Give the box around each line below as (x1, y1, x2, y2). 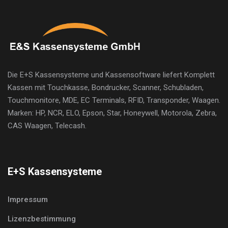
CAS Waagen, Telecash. (8, 121, 87, 130)
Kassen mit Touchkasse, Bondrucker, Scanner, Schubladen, (8, 82, 204, 92)
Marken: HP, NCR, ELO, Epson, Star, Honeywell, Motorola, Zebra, (8, 108, 217, 118)
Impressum (8, 194, 48, 204)
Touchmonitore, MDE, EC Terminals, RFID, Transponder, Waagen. (8, 95, 220, 105)
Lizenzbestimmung (8, 214, 76, 223)
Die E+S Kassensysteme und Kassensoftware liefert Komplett (8, 70, 215, 79)
